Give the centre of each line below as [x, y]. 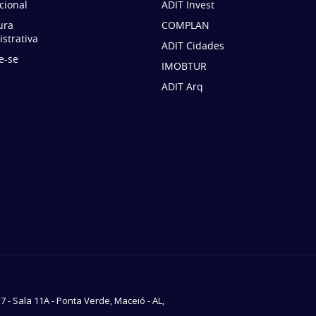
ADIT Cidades [193, 46]
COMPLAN [186, 25]
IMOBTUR [184, 66]
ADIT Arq [182, 87]
